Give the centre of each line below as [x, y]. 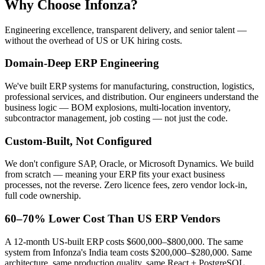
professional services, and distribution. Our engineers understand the [132, 97]
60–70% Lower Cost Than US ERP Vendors [112, 219]
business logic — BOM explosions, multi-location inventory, [118, 108]
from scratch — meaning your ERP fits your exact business [115, 174]
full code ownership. [43, 196]
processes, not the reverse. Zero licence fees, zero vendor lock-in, [126, 185]
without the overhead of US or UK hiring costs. [93, 40]
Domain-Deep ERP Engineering [82, 63]
